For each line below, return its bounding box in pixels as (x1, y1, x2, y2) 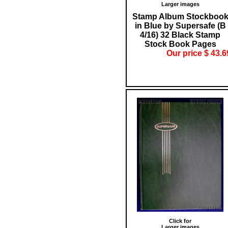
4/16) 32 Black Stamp (140, 30, 220, 39)
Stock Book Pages (144, 39, 216, 48)
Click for (169, 217, 191, 224)
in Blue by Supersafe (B (134, 21, 226, 30)
